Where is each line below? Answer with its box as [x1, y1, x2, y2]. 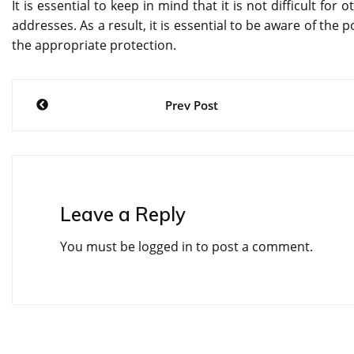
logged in [138, 238, 193, 256]
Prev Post [165, 97, 219, 114]
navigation [11, 111, 153, 148]
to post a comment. [193, 238, 313, 256]
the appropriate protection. [12, 36, 176, 55]
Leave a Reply [60, 202, 186, 227]
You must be [60, 238, 138, 256]
